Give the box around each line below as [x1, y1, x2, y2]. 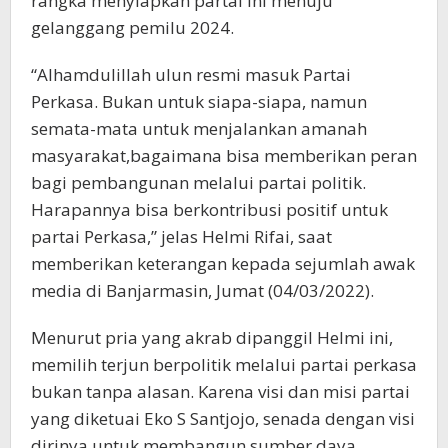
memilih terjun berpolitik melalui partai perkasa [31, 352, 417, 376]
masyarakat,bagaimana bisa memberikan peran [31, 143, 417, 167]
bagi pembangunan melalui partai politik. [31, 170, 366, 194]
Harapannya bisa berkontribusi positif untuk [31, 197, 388, 221]
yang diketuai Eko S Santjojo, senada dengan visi [31, 406, 415, 430]
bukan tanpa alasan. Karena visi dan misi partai [31, 379, 410, 403]
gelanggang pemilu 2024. [31, 15, 234, 39]
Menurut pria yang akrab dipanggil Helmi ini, [31, 325, 393, 349]
